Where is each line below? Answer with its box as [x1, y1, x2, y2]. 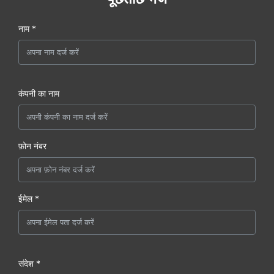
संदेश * [18, 258, 40, 269]
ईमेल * [18, 193, 39, 204]
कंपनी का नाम [18, 88, 59, 99]
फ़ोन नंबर [18, 141, 46, 152]
